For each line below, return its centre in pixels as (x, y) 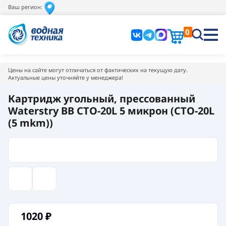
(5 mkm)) (31, 123)
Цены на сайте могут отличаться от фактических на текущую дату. (98, 70)
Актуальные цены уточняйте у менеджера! (66, 77)
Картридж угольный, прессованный (102, 98)
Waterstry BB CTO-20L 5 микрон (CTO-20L (111, 110)
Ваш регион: (25, 7)
